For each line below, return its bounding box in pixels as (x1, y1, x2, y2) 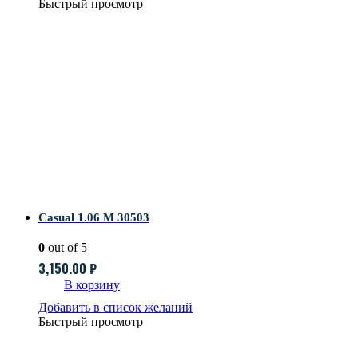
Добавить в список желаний (38, 300, 193, 314)
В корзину (64, 277, 120, 292)
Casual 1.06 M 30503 (38, 210, 149, 224)
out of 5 (45, 240, 87, 254)
